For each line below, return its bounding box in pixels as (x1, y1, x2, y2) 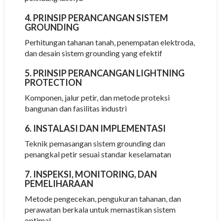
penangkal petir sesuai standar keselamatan (24, 149, 171, 159)
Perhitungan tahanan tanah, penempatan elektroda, (24, 37, 195, 47)
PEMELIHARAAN (24, 178, 93, 189)
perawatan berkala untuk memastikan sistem (24, 204, 176, 214)
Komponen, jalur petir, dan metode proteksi (24, 92, 170, 102)
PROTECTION (24, 76, 82, 88)
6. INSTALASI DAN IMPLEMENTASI (24, 122, 166, 134)
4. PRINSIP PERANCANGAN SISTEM (24, 12, 168, 23)
